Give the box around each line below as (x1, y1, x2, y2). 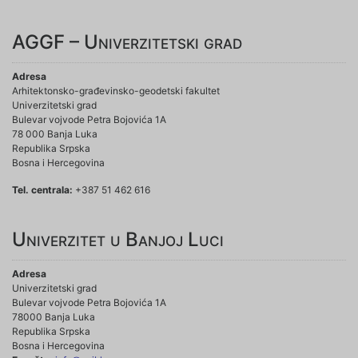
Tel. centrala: (12, 184, 73, 197)
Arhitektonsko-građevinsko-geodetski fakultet (12, 85, 220, 97)
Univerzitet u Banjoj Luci (12, 228, 224, 252)
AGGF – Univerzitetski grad (12, 30, 242, 54)
